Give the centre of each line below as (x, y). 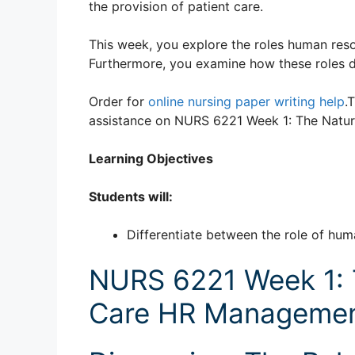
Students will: (131, 197)
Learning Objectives (151, 159)
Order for (118, 102)
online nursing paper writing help (246, 102)
